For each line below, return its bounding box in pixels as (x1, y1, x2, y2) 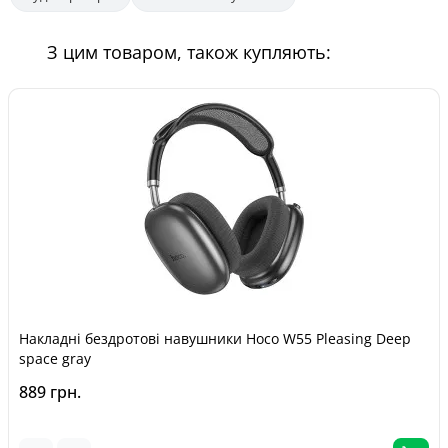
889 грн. (19, 381, 81, 403)
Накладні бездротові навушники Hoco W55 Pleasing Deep (19, 329, 411, 348)
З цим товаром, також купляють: (47, 40, 331, 64)
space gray (19, 349, 91, 368)
